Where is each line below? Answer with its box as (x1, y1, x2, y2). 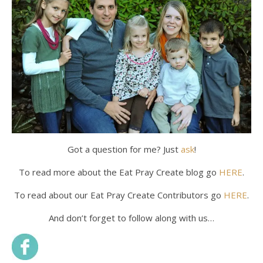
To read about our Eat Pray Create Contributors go (14, 189, 224, 201)
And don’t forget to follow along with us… (49, 212, 214, 224)
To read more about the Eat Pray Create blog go (19, 166, 219, 178)
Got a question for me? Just (67, 143, 181, 156)
